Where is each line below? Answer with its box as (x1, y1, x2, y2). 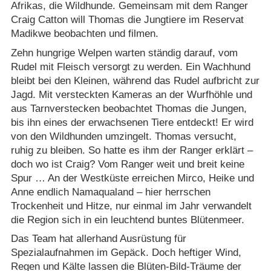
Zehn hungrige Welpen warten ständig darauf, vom (10, 47, 238, 59)
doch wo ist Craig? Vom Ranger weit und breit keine (10, 158, 244, 170)
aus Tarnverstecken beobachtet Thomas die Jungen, (10, 102, 247, 114)
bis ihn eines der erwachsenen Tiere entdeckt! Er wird (10, 116, 253, 128)
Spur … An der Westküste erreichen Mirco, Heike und (10, 172, 254, 184)
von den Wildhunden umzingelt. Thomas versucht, (10, 130, 237, 142)
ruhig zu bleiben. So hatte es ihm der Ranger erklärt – (10, 144, 253, 156)
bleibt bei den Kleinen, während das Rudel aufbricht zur (10, 74, 260, 87)
